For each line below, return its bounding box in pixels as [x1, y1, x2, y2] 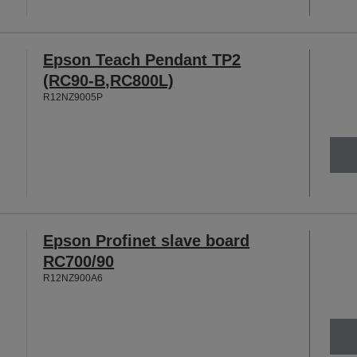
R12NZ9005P [43, 91, 104, 103]
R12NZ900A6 [43, 273, 104, 284]
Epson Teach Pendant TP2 [43, 50, 241, 69]
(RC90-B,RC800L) [43, 71, 175, 89]
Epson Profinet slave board [43, 232, 250, 250]
